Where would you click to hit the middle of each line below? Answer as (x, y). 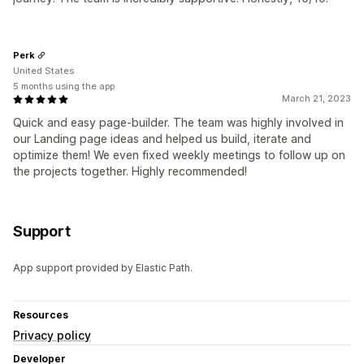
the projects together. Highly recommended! (130, 171)
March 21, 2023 (316, 99)
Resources (41, 315)
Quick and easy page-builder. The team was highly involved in (178, 123)
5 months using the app (64, 87)
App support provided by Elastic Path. (103, 268)
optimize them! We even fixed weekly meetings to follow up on (179, 155)
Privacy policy (52, 336)
